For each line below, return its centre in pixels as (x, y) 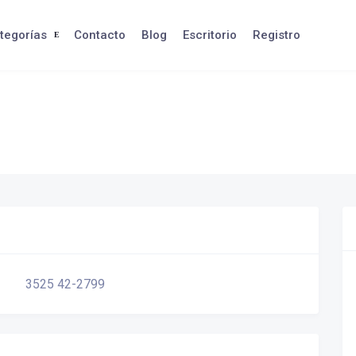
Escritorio (209, 35)
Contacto (99, 35)
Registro (276, 35)
